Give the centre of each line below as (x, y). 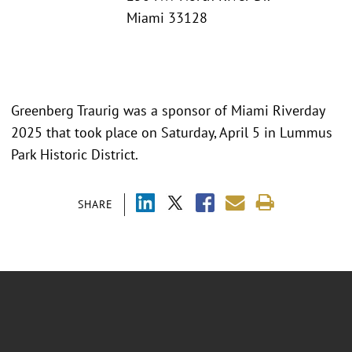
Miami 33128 (167, 18)
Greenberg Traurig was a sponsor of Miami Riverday (168, 110)
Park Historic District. (75, 154)
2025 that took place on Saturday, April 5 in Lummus (172, 132)
